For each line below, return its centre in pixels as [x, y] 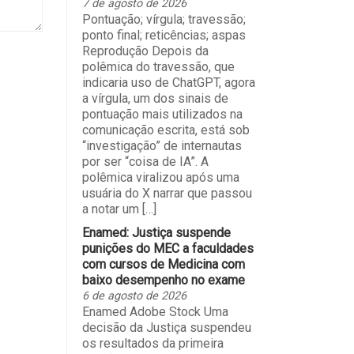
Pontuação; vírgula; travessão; [164, 19]
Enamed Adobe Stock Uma [155, 311]
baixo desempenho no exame [163, 280]
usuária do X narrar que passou [167, 193]
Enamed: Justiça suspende [156, 232]
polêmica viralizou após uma [160, 177]
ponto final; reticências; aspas [164, 35]
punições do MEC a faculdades [168, 248]
